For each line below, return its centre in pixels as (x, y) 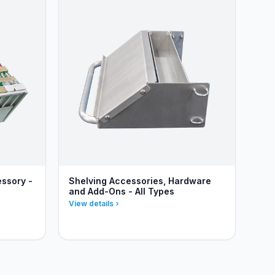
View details (91, 203)
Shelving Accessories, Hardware (140, 181)
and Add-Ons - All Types (122, 191)
